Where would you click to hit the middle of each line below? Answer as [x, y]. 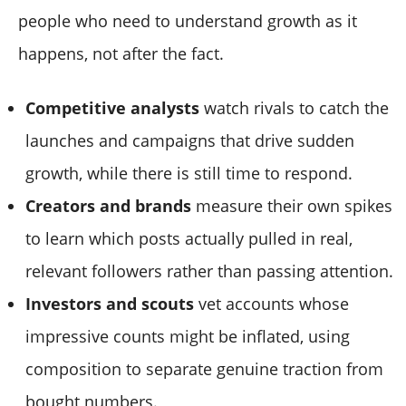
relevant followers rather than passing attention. [209, 271]
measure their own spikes [292, 206]
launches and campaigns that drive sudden [190, 141]
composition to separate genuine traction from [204, 369]
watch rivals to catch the [294, 108]
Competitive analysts [112, 108]
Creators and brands [108, 206]
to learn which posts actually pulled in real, [189, 239]
